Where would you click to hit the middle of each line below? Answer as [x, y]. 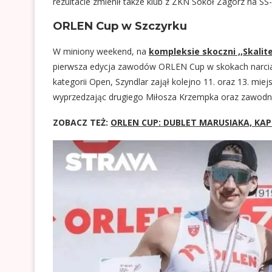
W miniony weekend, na [101, 51]
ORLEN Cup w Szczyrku [120, 26]
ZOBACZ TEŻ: [82, 122]
